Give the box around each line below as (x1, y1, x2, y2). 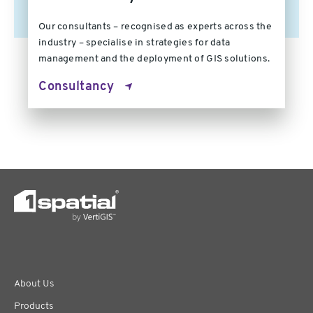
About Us (14, 279, 54, 290)
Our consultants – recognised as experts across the (38, 22, 272, 33)
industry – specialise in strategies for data (38, 38, 231, 49)
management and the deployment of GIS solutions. (38, 54, 270, 65)
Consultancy (38, 80, 115, 94)
